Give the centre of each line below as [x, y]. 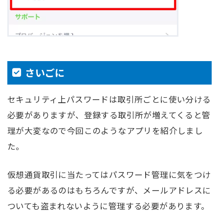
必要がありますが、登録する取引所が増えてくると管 [109, 115]
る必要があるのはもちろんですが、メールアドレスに [109, 190]
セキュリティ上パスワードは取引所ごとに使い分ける [109, 99]
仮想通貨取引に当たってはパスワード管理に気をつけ [109, 174]
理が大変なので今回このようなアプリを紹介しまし [105, 131]
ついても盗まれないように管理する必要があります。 [109, 206]
